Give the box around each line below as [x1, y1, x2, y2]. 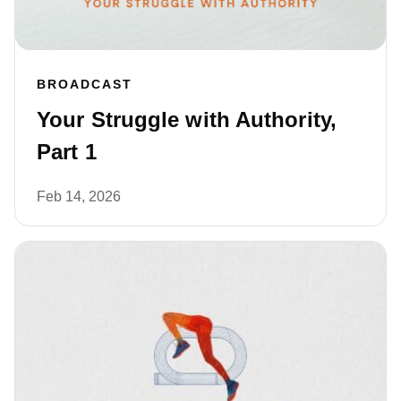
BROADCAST [37, 77, 132, 92]
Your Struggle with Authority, [37, 107, 337, 132]
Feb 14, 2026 [37, 189, 121, 205]
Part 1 [37, 140, 97, 165]
